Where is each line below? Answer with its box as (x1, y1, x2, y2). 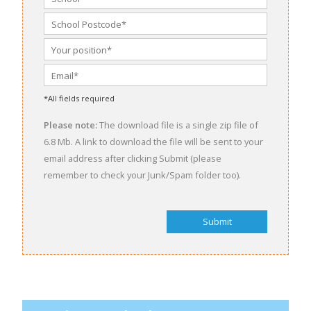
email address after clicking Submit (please (44, 152, 221, 165)
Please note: (44, 119, 97, 132)
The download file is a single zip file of (97, 119, 258, 132)
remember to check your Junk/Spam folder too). (44, 169, 241, 182)
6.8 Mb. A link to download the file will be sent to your (44, 135, 263, 149)
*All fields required (44, 93, 115, 104)
